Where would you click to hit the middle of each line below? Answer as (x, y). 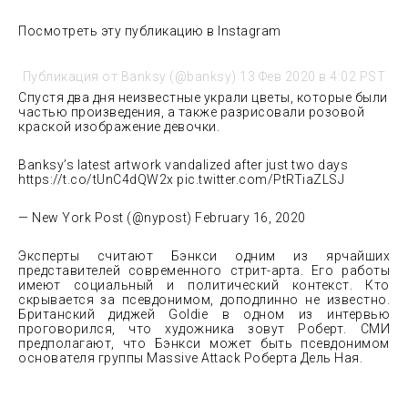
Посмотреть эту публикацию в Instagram (150, 31)
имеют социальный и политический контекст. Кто (204, 286)
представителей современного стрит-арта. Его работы (204, 271)
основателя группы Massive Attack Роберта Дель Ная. (190, 358)
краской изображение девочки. (119, 127)
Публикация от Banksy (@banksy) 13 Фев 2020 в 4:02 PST (204, 77)
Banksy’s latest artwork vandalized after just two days (183, 165)
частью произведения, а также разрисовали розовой (191, 112)
